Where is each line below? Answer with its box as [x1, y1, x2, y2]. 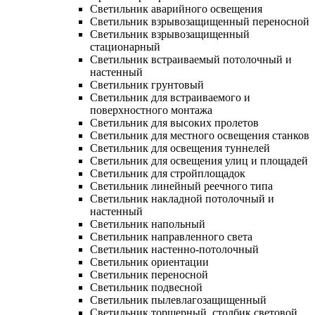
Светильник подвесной [90, 281, 202, 293]
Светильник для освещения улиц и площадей [90, 154, 308, 167]
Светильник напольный [90, 217, 205, 230]
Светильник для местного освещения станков [90, 129, 309, 141]
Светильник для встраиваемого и [90, 91, 250, 103]
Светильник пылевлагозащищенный [90, 293, 266, 306]
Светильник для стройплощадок [90, 167, 245, 179]
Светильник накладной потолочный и [90, 192, 274, 205]
